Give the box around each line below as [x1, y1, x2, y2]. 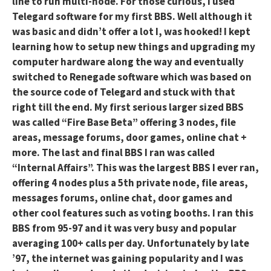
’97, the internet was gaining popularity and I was [12, 252, 243, 266]
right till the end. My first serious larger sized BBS [12, 100, 244, 114]
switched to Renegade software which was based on [12, 70, 252, 84]
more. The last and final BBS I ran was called [12, 146, 215, 160]
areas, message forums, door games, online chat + [12, 131, 247, 145]
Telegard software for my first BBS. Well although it [12, 10, 252, 24]
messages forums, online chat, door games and [12, 191, 232, 205]
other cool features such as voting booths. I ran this [12, 206, 253, 220]
